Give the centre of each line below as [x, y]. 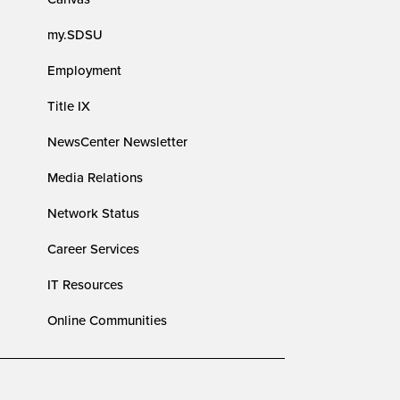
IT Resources [86, 284]
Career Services [94, 249]
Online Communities [108, 320]
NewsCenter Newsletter [118, 142]
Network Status [94, 213]
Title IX [69, 106]
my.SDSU [75, 34]
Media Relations [96, 177]
